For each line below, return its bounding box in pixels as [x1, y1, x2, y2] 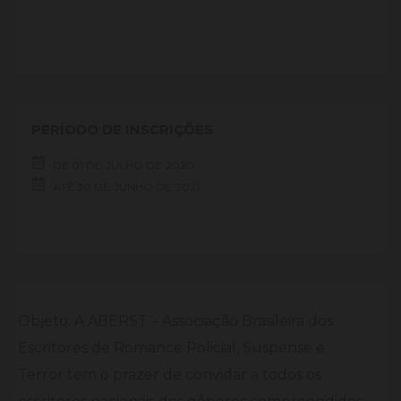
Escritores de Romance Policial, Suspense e [18, 339, 325, 356]
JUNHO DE [114, 180, 172, 193]
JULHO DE [106, 158, 162, 172]
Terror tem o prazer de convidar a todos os [18, 366, 321, 383]
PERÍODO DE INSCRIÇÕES [31, 121, 213, 138]
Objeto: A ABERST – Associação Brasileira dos [18, 312, 333, 329]
